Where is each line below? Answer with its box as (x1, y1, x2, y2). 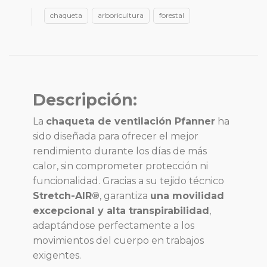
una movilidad (150, 190, 224, 202)
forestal (159, 11, 184, 20)
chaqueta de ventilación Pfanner (46, 116, 215, 128)
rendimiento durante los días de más (33, 145, 207, 157)
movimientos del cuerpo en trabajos (33, 235, 204, 247)
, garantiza (100, 190, 150, 202)
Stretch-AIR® (33, 190, 100, 202)
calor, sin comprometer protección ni (33, 160, 208, 172)
